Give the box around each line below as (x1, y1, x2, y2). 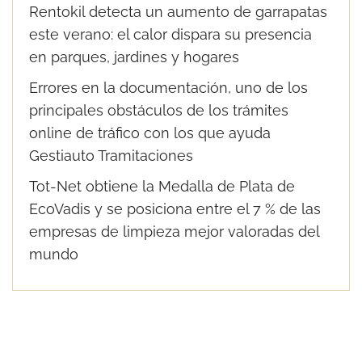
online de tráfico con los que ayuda (29, 124, 271, 141)
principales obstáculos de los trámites (29, 102, 288, 119)
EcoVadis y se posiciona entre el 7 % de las (29, 200, 321, 217)
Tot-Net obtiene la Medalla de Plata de (29, 178, 295, 195)
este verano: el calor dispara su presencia (29, 26, 312, 43)
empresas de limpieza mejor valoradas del (29, 223, 319, 240)
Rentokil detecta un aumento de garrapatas (29, 3, 327, 20)
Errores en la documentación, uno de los (29, 79, 308, 96)
